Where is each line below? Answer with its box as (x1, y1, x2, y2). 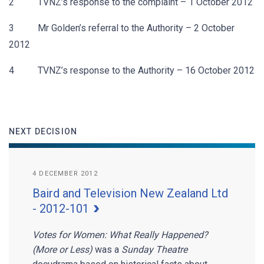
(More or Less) (32, 244, 93, 255)
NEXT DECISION (9, 127, 77, 136)
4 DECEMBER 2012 (32, 170, 98, 177)
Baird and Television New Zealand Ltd (32, 186, 228, 200)
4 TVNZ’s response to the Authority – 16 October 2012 (9, 65, 255, 76)
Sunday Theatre (121, 244, 187, 255)
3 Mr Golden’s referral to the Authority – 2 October (9, 22, 235, 34)
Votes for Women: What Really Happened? (32, 229, 208, 240)
